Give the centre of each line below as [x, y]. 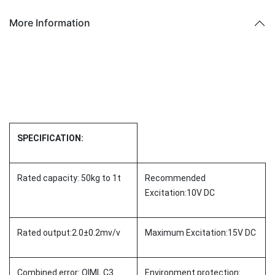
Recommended [175, 178]
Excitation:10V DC [180, 192]
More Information [50, 23]
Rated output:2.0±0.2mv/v [69, 232]
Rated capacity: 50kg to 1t [69, 178]
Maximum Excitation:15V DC [200, 232]
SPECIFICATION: [50, 138]
